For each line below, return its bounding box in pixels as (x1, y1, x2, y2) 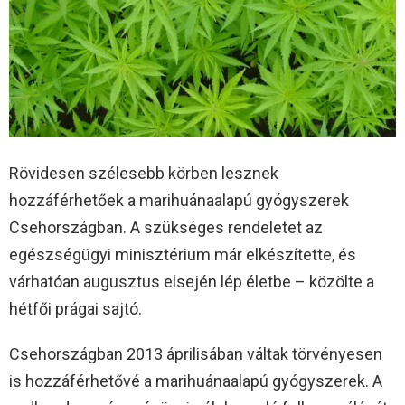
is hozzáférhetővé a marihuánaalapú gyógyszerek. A (9, 371, 382, 391)
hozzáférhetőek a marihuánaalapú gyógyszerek (9, 190, 349, 210)
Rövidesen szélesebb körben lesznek (9, 163, 278, 183)
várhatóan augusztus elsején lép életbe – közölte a (9, 271, 374, 291)
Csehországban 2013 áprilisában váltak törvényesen (9, 344, 382, 363)
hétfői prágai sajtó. (9, 298, 142, 318)
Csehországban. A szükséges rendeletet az (9, 217, 323, 237)
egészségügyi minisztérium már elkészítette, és (9, 244, 356, 264)
